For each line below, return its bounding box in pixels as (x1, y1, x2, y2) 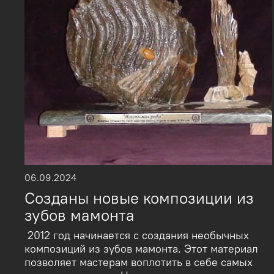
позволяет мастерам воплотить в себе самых (24, 255, 253, 269)
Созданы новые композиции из (24, 188, 254, 208)
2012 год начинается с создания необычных (24, 228, 249, 242)
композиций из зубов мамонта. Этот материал (24, 242, 258, 256)
